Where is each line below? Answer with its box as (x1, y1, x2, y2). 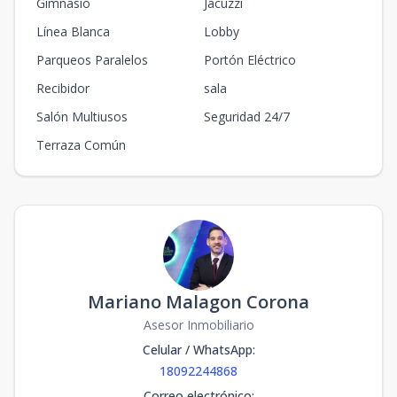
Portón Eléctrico (204, 51, 296, 68)
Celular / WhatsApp (142, 341, 253, 358)
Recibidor (36, 80, 90, 97)
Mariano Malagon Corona (88, 290, 309, 314)
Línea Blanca (36, 23, 110, 40)
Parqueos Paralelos (36, 51, 148, 68)
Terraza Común (36, 136, 126, 153)
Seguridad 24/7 (204, 108, 290, 125)
